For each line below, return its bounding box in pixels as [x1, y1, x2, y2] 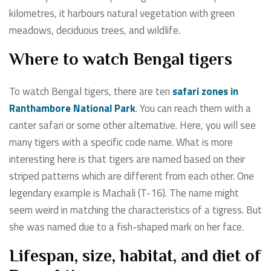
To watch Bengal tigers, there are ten [9, 83, 172, 99]
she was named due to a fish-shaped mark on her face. [9, 218, 244, 235]
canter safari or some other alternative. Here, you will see [9, 117, 256, 133]
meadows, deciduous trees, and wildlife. [9, 22, 183, 38]
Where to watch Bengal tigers [9, 47, 232, 74]
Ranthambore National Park [9, 100, 135, 116]
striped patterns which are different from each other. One [9, 168, 254, 184]
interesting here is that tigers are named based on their [9, 151, 245, 167]
